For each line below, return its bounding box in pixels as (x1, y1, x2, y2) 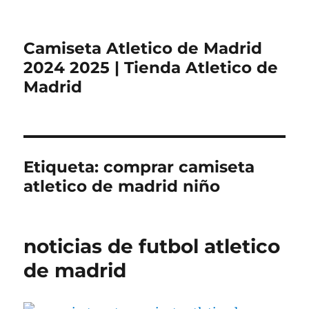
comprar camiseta (103, 157, 255, 177)
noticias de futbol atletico (23, 235, 281, 258)
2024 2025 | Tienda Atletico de (23, 58, 279, 77)
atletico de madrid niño (23, 177, 221, 196)
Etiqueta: (23, 157, 104, 177)
